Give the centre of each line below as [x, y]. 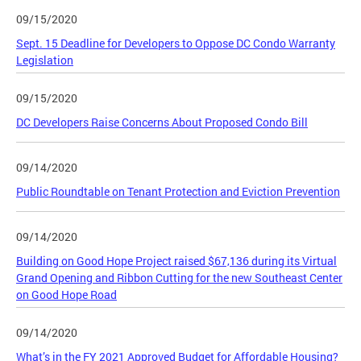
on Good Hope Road [66, 294]
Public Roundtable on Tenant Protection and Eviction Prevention [178, 191]
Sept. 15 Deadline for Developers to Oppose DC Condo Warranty [176, 43]
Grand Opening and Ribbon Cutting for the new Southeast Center [179, 277]
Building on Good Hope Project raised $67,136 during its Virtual [176, 260]
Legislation [45, 60]
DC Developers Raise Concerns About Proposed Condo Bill [162, 122]
